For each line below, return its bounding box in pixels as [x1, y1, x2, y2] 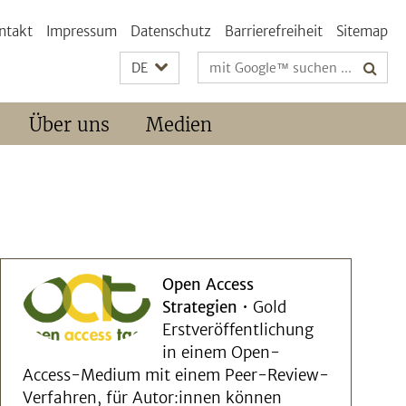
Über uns [29, 113, 110, 136]
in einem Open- [161, 343, 280, 362]
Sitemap [336, 23, 388, 40]
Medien [146, 113, 212, 136]
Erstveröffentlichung [161, 320, 314, 340]
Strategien [161, 297, 237, 317]
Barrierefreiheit [225, 23, 323, 40]
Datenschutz [130, 23, 211, 40]
